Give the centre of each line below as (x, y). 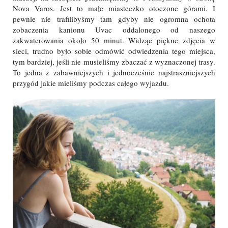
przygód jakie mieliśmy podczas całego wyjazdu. (91, 83)
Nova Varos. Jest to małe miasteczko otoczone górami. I (114, 8)
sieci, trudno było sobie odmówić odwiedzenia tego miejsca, (114, 51)
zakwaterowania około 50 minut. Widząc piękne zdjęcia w (114, 40)
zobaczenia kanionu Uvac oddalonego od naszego (114, 29)
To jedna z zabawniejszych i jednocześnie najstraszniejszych (114, 72)
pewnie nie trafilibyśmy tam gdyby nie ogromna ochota (114, 19)
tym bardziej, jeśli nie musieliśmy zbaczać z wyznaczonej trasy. (114, 61)
